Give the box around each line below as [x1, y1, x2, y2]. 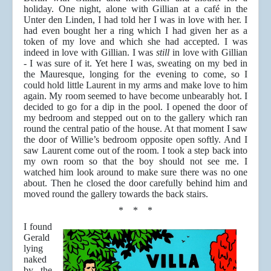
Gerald [24, 232, 50, 243]
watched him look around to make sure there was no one [24, 167, 247, 178]
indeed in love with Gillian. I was [24, 47, 157, 58]
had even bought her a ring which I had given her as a [24, 25, 247, 36]
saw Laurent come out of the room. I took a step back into [24, 145, 247, 156]
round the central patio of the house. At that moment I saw [24, 123, 247, 134]
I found [24, 221, 52, 232]
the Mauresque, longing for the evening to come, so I [24, 69, 247, 80]
